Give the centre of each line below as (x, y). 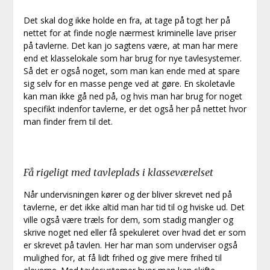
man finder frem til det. (68, 122)
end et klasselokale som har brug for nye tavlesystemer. (132, 58)
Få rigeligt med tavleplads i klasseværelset (118, 173)
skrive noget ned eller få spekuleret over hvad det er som (134, 233)
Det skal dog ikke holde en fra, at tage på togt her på (127, 20)
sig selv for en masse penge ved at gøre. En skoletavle (129, 84)
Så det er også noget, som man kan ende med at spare (131, 71)
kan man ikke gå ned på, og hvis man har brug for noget (133, 96)
